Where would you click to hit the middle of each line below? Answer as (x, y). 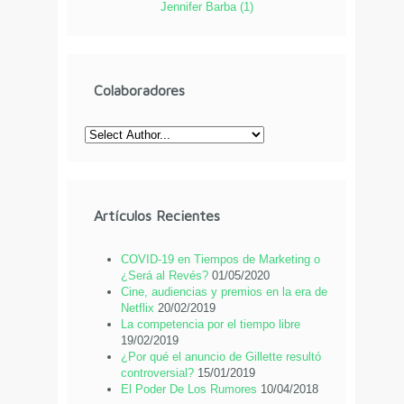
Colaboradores (139, 90)
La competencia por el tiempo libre (211, 324)
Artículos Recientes (157, 215)
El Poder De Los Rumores (189, 389)
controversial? (157, 372)
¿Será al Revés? (165, 275)
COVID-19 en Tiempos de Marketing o (220, 259)
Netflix (138, 308)
